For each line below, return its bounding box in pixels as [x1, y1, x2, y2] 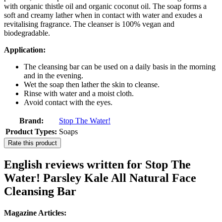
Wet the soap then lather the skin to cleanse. [24, 80, 160, 89]
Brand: [19, 116, 44, 125]
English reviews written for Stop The [4, 158, 191, 171]
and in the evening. [24, 71, 83, 80]
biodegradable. [4, 29, 50, 38]
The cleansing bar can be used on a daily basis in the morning [24, 62, 216, 71]
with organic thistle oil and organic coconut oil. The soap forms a [4, 2, 207, 11]
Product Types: [5, 127, 57, 136]
